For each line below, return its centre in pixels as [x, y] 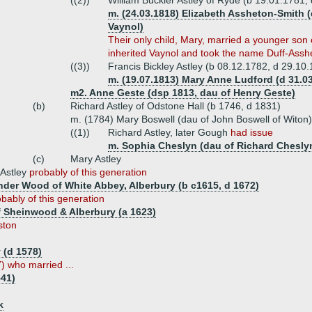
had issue [252, 132]
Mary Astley [96, 159]
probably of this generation [88, 172]
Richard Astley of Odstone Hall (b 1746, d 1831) [175, 106]
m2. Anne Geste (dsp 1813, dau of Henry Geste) [183, 93]
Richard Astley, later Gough [169, 132]
